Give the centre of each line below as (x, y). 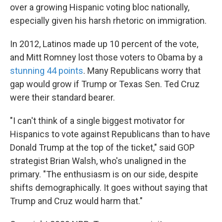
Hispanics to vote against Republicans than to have (110, 134)
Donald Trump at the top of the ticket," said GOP (102, 148)
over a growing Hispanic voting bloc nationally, (100, 7)
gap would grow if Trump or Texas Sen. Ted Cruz (105, 84)
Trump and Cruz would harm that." (76, 201)
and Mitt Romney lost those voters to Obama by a (106, 57)
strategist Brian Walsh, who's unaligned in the (98, 161)
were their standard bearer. (62, 98)
